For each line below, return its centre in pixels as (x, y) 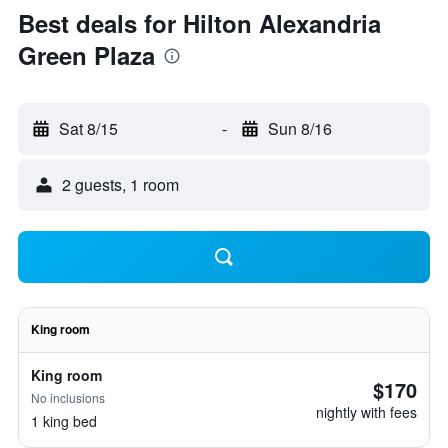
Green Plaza (86, 55)
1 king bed (64, 421)
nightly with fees (366, 412)
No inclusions (68, 397)
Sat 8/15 (88, 128)
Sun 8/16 (299, 128)
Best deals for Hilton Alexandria (199, 23)
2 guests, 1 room (120, 184)
